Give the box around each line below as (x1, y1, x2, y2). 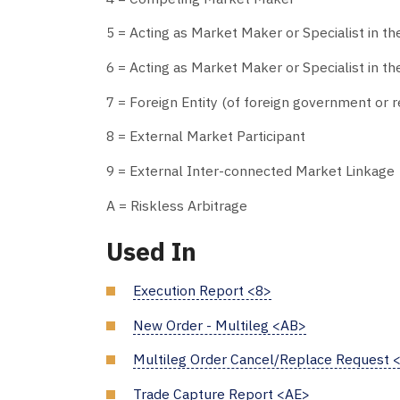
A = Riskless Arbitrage (106, 196, 247, 214)
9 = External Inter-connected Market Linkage (106, 162, 395, 180)
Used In (106, 235, 196, 269)
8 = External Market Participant (106, 127, 305, 146)
